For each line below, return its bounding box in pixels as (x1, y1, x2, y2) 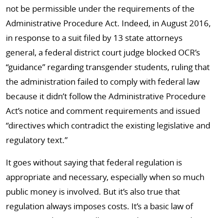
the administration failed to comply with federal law (6, 76, 200, 87)
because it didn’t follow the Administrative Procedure (6, 91, 206, 102)
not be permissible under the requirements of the (6, 3, 195, 14)
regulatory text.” (6, 134, 68, 145)
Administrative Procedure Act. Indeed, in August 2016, (6, 18, 211, 29)
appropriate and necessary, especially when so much (6, 171, 204, 182)
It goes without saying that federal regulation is (6, 157, 182, 168)
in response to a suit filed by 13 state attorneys (6, 32, 182, 43)
